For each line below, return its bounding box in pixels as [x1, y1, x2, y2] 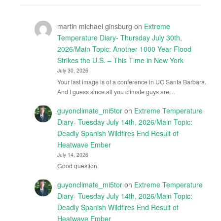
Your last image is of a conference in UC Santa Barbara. [57, 77, 206, 86]
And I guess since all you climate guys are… [57, 87, 175, 96]
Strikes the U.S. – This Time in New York [57, 55, 184, 66]
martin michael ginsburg [57, 21, 132, 32]
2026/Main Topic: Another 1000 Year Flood [57, 44, 191, 54]
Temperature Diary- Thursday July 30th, [57, 33, 182, 43]
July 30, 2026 [57, 67, 88, 74]
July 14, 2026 [57, 150, 88, 158]
